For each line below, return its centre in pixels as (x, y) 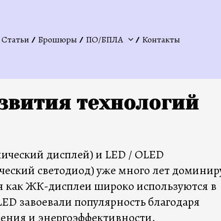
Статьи (15, 39)
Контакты (161, 39)
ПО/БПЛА (105, 39)
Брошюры (57, 39)
